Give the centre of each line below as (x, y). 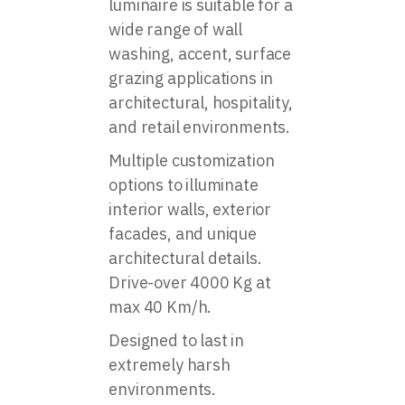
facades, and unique (183, 234)
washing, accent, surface (200, 54)
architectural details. (185, 259)
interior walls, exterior (190, 210)
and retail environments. (199, 127)
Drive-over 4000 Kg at (190, 283)
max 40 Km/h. (160, 307)
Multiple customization (192, 161)
